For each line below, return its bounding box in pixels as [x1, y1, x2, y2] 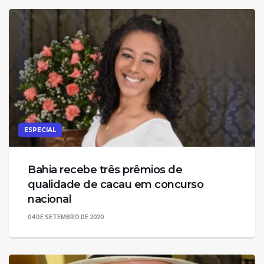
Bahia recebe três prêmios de [28, 163, 182, 177]
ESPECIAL [24, 126, 56, 134]
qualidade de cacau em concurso [28, 178, 203, 192]
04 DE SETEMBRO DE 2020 [28, 212, 104, 222]
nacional [28, 193, 71, 206]
